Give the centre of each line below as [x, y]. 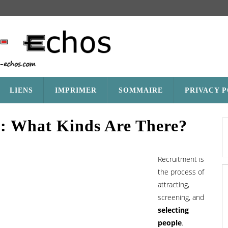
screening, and [181, 197]
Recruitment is [181, 159]
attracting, [174, 184]
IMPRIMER [76, 90]
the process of [181, 172]
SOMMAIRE [141, 90]
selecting [173, 210]
